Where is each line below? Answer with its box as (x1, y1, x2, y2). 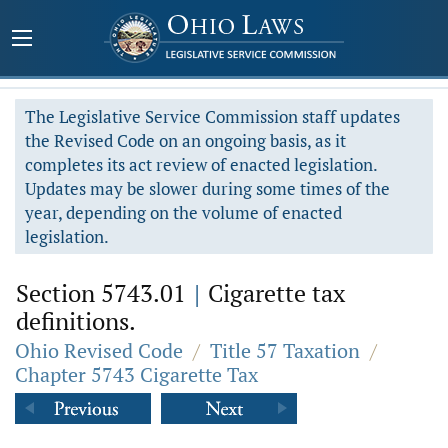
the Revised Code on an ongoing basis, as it (25, 129, 346, 152)
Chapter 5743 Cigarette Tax (15, 361, 258, 388)
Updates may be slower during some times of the (25, 177, 390, 200)
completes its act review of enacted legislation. (25, 153, 378, 176)
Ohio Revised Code (15, 337, 183, 364)
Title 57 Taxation (210, 337, 360, 364)
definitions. (16, 305, 136, 337)
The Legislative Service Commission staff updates (25, 105, 400, 128)
